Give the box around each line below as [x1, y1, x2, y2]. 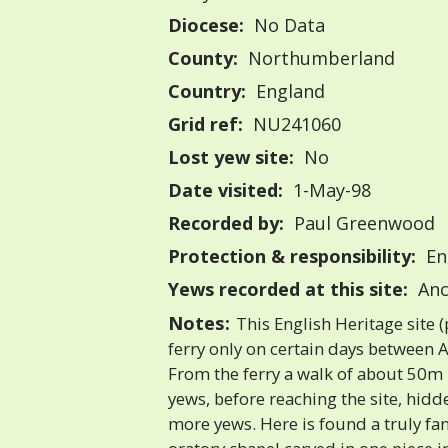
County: [168, 46, 238, 71]
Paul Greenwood [288, 211, 435, 236]
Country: [168, 79, 246, 104]
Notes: [168, 310, 230, 336]
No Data [248, 13, 325, 38]
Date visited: [168, 178, 283, 203]
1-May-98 [287, 178, 371, 203]
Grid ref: [168, 112, 243, 137]
